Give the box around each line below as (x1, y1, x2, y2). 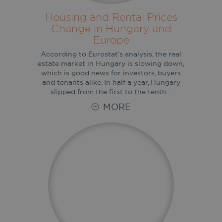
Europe (93, 33, 129, 47)
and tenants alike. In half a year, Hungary (42, 78, 180, 87)
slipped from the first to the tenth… (51, 87, 171, 97)
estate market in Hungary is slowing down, (38, 59, 184, 68)
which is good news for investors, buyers (41, 68, 181, 78)
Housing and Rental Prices (45, 10, 177, 24)
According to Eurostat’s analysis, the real (41, 50, 181, 59)
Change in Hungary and (51, 22, 171, 35)
